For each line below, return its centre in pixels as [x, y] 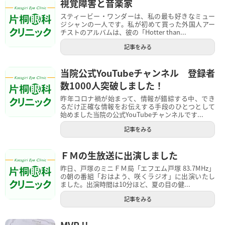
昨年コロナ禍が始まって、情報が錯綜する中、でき [138, 98]
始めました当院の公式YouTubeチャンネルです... [132, 114]
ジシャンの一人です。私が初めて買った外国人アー [138, 24]
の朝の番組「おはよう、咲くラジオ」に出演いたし [138, 176]
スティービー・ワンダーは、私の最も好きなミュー [138, 16]
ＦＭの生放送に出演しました [119, 155]
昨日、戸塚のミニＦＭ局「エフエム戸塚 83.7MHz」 [138, 168]
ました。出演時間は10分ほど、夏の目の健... [125, 184]
